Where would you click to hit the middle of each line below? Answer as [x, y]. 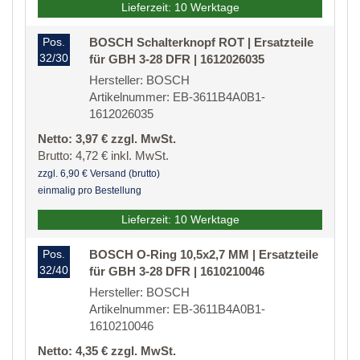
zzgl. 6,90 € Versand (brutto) [99, 174]
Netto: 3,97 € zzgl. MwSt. [107, 139]
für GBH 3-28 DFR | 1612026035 [177, 59]
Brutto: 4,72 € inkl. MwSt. [103, 156]
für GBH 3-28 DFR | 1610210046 [177, 272]
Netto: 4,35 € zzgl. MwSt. [107, 351]
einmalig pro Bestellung [90, 191]
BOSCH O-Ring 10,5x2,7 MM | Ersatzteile [204, 255]
